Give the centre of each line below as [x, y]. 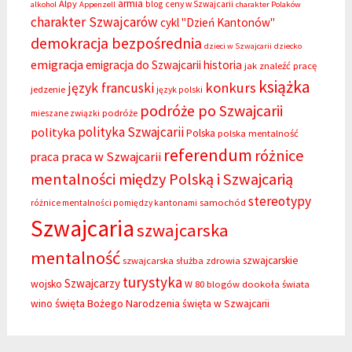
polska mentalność [258, 134]
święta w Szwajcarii [225, 304]
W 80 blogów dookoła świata [247, 284]
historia [222, 65]
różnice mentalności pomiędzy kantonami [114, 203]
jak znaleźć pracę [280, 66]
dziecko [288, 46]
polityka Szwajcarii [130, 132]
